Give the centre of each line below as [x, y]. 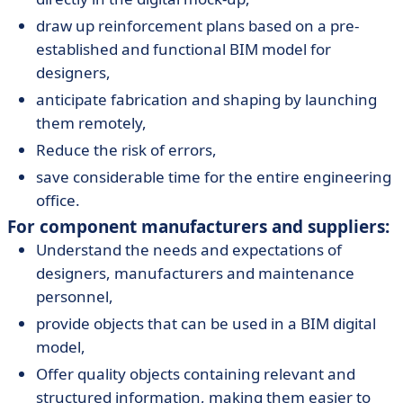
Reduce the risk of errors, [126, 150]
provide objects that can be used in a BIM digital [206, 323]
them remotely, [91, 123]
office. [58, 200]
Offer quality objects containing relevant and [196, 374]
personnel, [75, 296]
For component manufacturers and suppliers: [198, 227]
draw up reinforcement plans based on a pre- [197, 26]
